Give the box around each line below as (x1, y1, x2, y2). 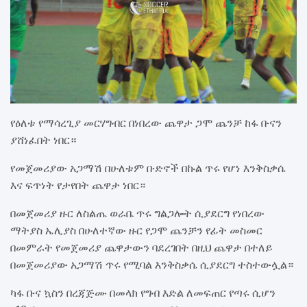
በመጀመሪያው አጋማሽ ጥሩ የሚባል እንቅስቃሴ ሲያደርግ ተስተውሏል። (10, 257, 293, 271)
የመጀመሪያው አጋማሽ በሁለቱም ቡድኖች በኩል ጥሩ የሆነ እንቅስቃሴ (10, 160, 286, 175)
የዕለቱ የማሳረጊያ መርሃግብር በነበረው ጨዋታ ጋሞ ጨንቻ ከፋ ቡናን (10, 115, 282, 130)
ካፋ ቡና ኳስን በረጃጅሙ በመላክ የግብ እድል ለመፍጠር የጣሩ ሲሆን (10, 285, 275, 299)
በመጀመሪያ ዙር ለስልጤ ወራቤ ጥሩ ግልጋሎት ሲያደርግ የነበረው (10, 206, 265, 220)
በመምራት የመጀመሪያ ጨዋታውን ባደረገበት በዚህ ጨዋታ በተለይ (10, 240, 273, 254)
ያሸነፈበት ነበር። (10, 132, 76, 147)
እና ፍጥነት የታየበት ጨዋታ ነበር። (10, 177, 145, 192)
